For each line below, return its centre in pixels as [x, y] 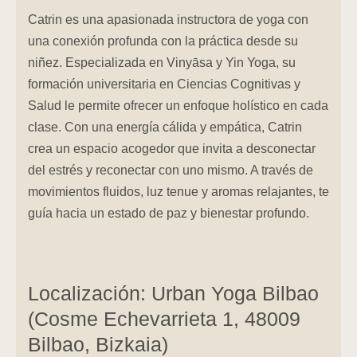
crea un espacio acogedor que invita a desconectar [172, 149]
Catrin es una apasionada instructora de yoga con [168, 20]
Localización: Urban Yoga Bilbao [173, 293]
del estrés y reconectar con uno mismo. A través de [171, 170]
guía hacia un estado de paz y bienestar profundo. [169, 213]
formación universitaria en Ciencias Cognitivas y [164, 84]
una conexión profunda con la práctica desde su [163, 41]
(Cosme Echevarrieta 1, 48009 [164, 319]
